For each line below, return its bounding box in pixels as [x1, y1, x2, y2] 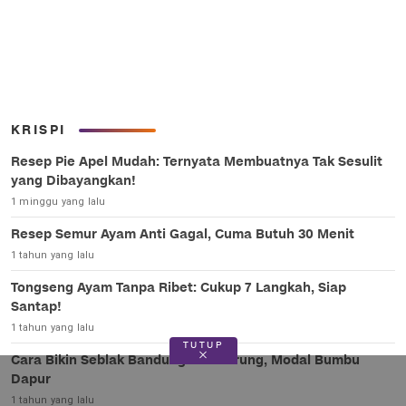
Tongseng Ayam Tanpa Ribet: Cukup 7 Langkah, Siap [11, 279, 346, 297]
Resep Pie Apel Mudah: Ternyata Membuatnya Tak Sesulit [11, 153, 382, 171]
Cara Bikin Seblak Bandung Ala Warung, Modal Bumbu [11, 352, 360, 370]
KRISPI [11, 121, 66, 140]
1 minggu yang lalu [11, 196, 106, 208]
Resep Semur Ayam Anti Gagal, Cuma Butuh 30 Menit [11, 226, 354, 244]
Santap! [11, 298, 62, 316]
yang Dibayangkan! [11, 172, 136, 190]
